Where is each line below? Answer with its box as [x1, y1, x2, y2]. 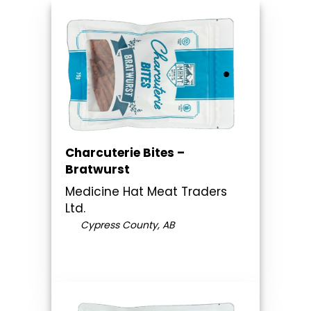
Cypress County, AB [77, 217, 175, 232]
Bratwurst [65, 160, 130, 178]
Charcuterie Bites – [65, 144, 185, 161]
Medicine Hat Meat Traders [65, 183, 227, 200]
